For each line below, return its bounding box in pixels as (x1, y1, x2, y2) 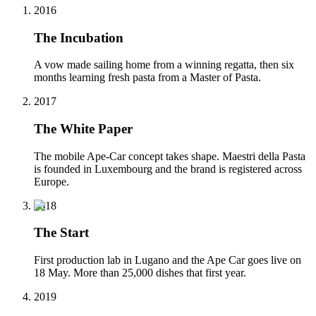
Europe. (34, 175, 69, 188)
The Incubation (34, 30, 123, 45)
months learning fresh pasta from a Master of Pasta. (34, 71, 261, 84)
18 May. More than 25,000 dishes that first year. (34, 267, 246, 279)
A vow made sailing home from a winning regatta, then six (34, 59, 294, 71)
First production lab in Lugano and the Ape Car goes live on (34, 254, 301, 267)
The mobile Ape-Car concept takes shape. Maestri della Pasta (34, 150, 305, 162)
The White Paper (34, 121, 133, 137)
